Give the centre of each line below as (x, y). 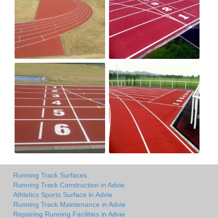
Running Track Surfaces (50, 175)
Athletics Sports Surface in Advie (63, 194)
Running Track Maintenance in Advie (69, 204)
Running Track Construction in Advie (69, 185)
